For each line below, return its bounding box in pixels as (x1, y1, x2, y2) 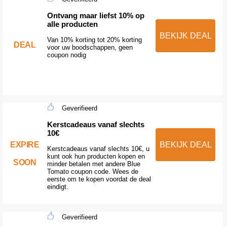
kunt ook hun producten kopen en (47, 152, 145, 160)
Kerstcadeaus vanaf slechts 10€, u (47, 144, 149, 153)
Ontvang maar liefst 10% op (47, 11, 144, 20)
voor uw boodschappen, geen (47, 43, 133, 51)
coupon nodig (47, 51, 86, 59)
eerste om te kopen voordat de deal (47, 175, 151, 183)
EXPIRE (10, 140, 40, 149)
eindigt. (47, 182, 68, 191)
